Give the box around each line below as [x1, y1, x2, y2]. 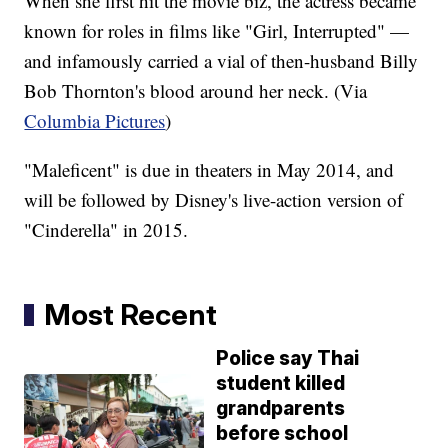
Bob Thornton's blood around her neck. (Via [24, 78, 368, 104]
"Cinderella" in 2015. [24, 217, 189, 243]
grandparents [216, 397, 346, 421]
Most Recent [44, 297, 218, 333]
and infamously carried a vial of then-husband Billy [24, 48, 419, 74]
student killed [216, 372, 346, 396]
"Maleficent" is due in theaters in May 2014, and [24, 157, 395, 183]
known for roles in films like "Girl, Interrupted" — [24, 18, 410, 44]
